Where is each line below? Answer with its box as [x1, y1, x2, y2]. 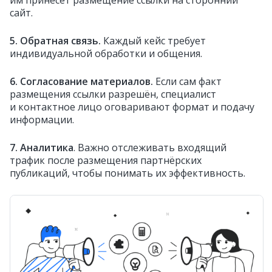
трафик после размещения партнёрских [10, 153, 202, 167]
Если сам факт [153, 74, 222, 88]
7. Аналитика [10, 140, 73, 154]
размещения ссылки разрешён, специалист [10, 87, 216, 101]
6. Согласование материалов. [10, 74, 153, 88]
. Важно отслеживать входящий [73, 140, 226, 154]
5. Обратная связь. [10, 33, 101, 47]
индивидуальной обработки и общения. [10, 46, 202, 60]
